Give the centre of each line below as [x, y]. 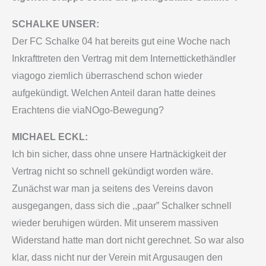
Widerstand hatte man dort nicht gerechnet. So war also [128, 240]
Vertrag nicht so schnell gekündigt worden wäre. [113, 172]
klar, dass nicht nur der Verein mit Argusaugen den [117, 258]
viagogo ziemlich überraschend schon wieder [107, 76]
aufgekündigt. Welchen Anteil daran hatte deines [114, 93]
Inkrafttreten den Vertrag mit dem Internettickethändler [124, 59]
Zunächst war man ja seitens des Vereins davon [113, 189]
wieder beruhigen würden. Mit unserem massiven [115, 223]
